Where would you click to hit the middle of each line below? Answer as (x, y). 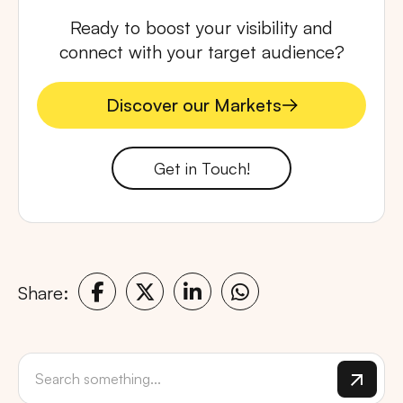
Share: (43, 292)
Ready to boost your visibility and (201, 28)
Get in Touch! (201, 169)
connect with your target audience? (201, 52)
